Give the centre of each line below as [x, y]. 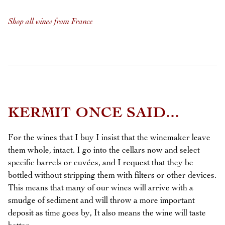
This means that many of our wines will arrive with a [101, 188]
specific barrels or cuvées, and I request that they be [101, 163]
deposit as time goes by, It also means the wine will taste [107, 213]
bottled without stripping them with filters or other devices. [112, 175]
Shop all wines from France [50, 22]
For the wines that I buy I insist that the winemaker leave [109, 138]
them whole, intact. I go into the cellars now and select [104, 150]
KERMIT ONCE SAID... [94, 114]
